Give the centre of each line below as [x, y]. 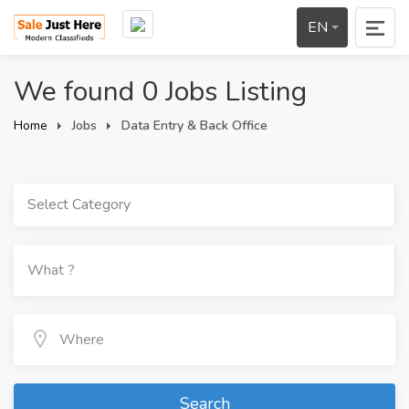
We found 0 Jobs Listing [160, 92]
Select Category [79, 204]
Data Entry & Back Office [194, 126]
